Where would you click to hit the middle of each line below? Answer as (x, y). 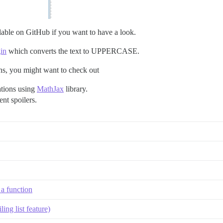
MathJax (50, 89)
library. (76, 89)
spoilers (23, 100)
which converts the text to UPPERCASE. (73, 51)
